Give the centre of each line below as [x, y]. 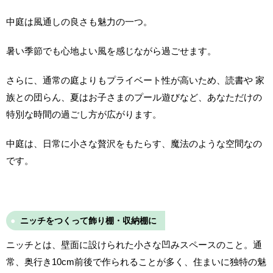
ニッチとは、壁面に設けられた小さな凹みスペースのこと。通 [134, 244]
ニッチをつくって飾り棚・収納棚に [88, 220]
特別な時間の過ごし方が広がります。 [84, 114]
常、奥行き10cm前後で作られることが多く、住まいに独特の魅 [136, 261]
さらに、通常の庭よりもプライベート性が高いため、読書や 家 [135, 80]
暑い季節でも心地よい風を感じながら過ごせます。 [111, 51]
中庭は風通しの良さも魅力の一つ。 [79, 21]
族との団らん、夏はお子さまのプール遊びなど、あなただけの [134, 97]
